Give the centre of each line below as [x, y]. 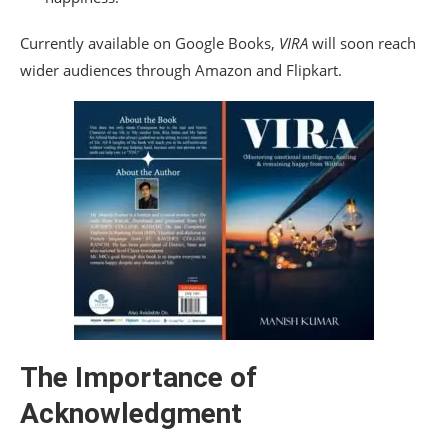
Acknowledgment [131, 414]
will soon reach [362, 43]
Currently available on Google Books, [149, 43]
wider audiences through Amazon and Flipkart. [181, 70]
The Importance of [138, 378]
